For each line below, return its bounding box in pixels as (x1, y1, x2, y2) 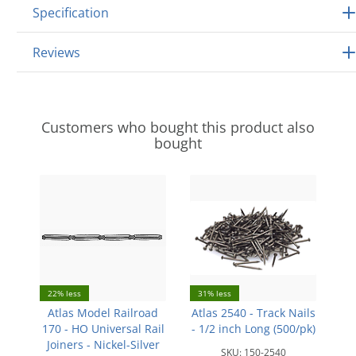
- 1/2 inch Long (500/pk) (191, 321, 315, 336)
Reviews (33, 44, 80, 61)
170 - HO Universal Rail (41, 321, 164, 336)
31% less (198, 288, 231, 299)
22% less (48, 288, 81, 299)
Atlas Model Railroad (48, 305, 158, 320)
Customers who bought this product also (41, 118, 315, 137)
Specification (33, 4, 109, 21)
